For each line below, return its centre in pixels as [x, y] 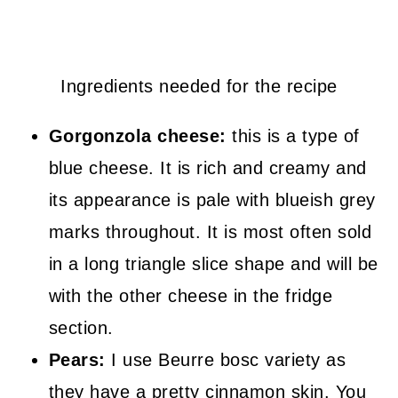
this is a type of [296, 136]
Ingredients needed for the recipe [199, 86]
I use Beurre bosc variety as [226, 360]
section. [81, 328]
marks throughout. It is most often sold [210, 232]
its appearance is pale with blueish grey [212, 200]
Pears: [77, 360]
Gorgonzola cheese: [140, 136]
